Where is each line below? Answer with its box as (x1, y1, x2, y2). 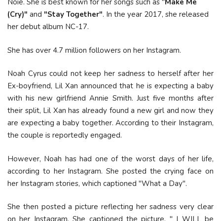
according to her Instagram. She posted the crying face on (7, 166, 214, 176)
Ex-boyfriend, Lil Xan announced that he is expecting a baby (7, 81, 214, 91)
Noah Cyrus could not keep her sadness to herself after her (7, 69, 214, 78)
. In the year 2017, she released (103, 9, 209, 19)
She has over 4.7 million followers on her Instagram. (7, 45, 181, 55)
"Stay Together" (44, 9, 103, 19)
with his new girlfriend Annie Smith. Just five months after (7, 93, 214, 103)
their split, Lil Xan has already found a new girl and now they (7, 106, 214, 115)
